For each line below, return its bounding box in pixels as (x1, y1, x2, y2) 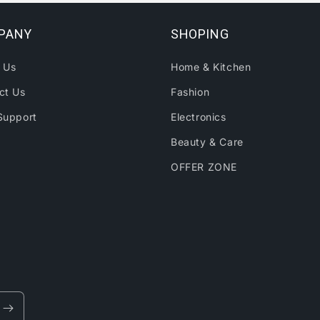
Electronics (171, 110, 226, 123)
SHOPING (171, 26, 229, 41)
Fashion (171, 85, 210, 98)
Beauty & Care (171, 135, 244, 148)
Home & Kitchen (171, 60, 251, 73)
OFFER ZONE (171, 160, 237, 173)
